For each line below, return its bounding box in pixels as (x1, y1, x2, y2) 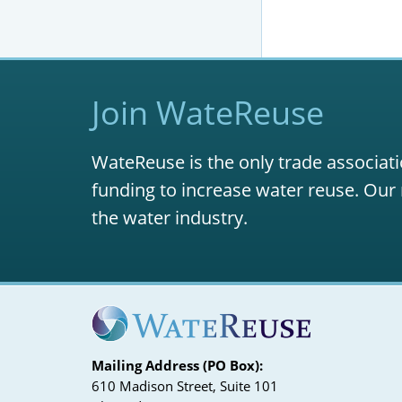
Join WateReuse (92, 91, 324, 135)
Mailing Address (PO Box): (92, 355, 263, 374)
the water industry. (92, 205, 248, 230)
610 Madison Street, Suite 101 (92, 376, 278, 395)
